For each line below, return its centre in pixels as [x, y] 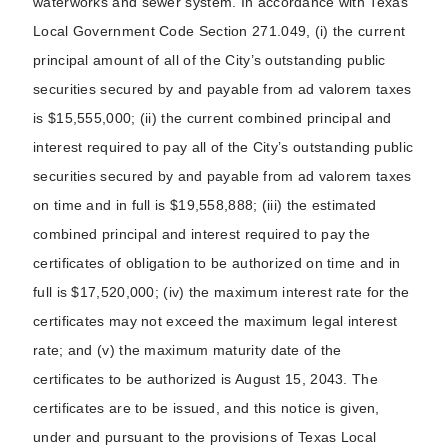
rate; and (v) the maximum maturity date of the [187, 350]
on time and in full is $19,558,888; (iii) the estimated [205, 205]
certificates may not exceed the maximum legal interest [215, 321]
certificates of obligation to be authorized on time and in [217, 263]
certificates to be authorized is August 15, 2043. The [205, 379]
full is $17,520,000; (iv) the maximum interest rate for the [221, 292]
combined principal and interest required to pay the [202, 234]
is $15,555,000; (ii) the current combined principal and [212, 118]
